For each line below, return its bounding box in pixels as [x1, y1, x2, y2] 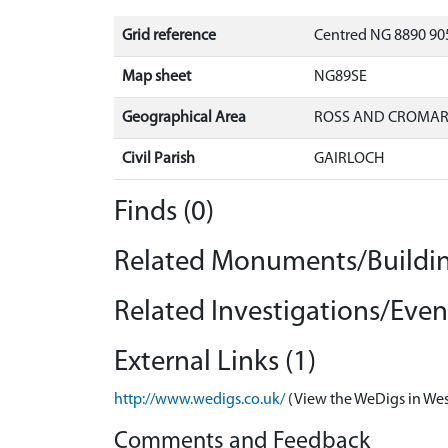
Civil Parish [122, 150, 195, 167]
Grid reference [122, 27, 216, 44]
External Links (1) [114, 347, 316, 377]
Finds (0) [114, 197, 214, 227]
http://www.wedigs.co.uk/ [114, 391, 285, 408]
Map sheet [122, 68, 191, 85]
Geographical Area [122, 109, 246, 126]
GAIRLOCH [314, 150, 384, 167]
